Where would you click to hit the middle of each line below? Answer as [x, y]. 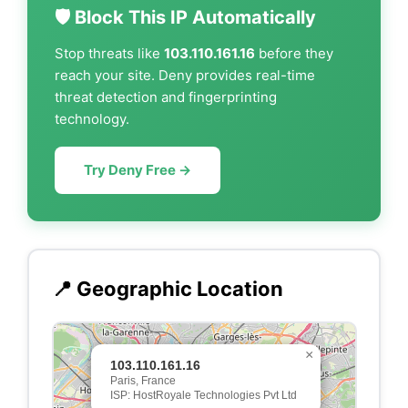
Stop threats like [109, 53]
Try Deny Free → [138, 170]
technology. [92, 119]
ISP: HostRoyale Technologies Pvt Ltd [203, 395]
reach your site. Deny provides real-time [185, 75]
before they [294, 53]
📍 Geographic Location [167, 288]
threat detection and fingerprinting [166, 97]
